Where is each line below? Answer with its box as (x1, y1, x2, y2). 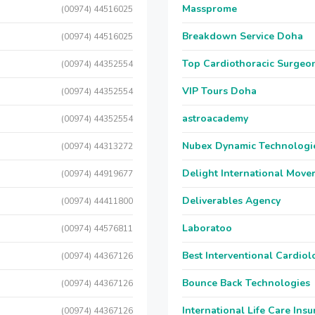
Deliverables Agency (182, 194, 281, 207)
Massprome (182, 2, 237, 15)
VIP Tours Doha (182, 84, 257, 98)
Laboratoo (182, 221, 232, 235)
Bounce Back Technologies (182, 276, 310, 290)
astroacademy (182, 112, 248, 125)
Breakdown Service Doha (182, 30, 303, 43)
